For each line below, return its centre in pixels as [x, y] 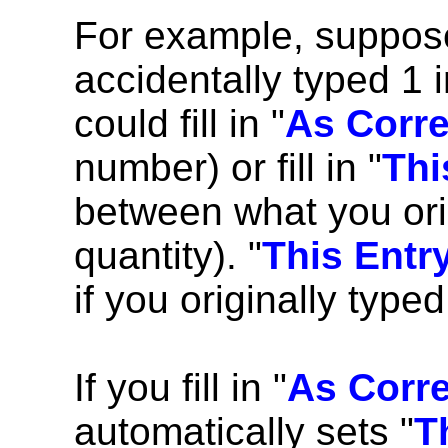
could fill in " [179, 123]
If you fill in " [180, 387]
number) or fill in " [228, 167]
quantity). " [168, 255]
